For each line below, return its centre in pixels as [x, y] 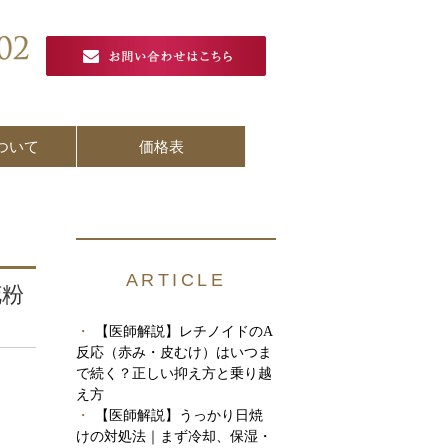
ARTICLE [176, 280]
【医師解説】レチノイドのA [184, 331]
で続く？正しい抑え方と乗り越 [174, 373]
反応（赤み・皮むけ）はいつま [174, 352]
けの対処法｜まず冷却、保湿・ [174, 436]
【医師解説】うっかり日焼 [179, 415]
